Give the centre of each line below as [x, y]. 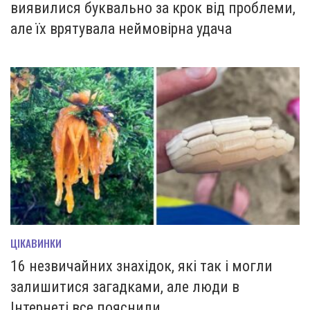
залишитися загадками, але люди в [125, 287]
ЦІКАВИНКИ [36, 243]
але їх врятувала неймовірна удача [121, 29]
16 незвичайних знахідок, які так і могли [142, 266]
